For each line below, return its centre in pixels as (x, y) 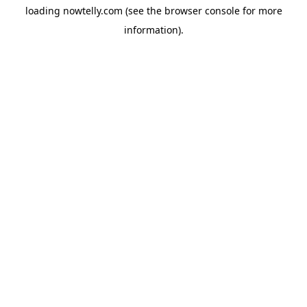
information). (153, 30)
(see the (142, 11)
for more (261, 11)
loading (44, 11)
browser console (202, 11)
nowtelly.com (93, 11)
